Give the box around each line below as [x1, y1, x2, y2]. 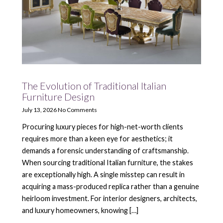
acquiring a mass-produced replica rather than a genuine [22, 182, 199, 191]
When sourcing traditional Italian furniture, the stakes [22, 158, 193, 167]
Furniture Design [22, 91, 95, 103]
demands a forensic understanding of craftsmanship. [22, 146, 189, 155]
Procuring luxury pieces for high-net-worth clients [22, 122, 183, 131]
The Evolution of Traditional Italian [22, 80, 166, 92]
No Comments [58, 106, 97, 114]
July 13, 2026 [22, 106, 57, 114]
